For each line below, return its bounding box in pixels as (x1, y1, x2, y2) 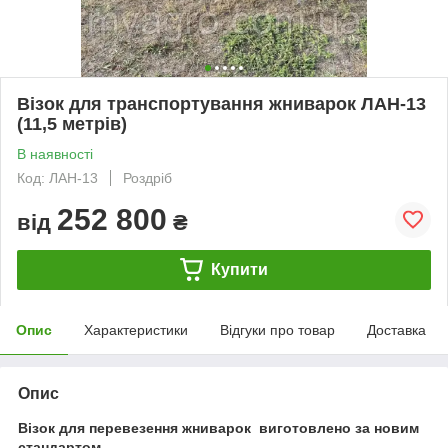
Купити (210, 260, 268, 278)
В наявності (17, 145, 93, 162)
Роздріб (123, 169, 172, 186)
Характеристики (84, 321, 188, 338)
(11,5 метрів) (17, 113, 127, 134)
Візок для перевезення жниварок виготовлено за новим (18, 419, 419, 436)
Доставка (367, 321, 426, 338)
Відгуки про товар (220, 321, 335, 338)
